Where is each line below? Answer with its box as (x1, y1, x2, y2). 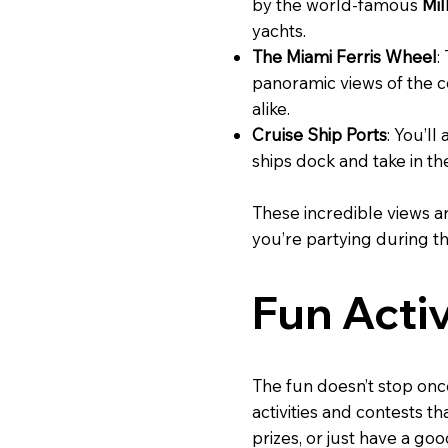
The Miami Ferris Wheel (252, 45, 437, 67)
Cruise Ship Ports (252, 123, 387, 145)
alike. (252, 97, 290, 119)
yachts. (252, 19, 306, 41)
